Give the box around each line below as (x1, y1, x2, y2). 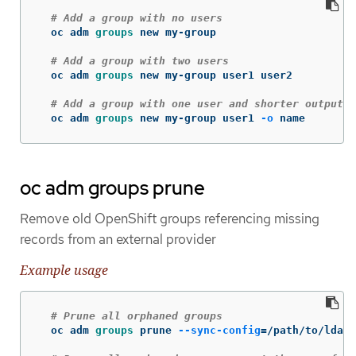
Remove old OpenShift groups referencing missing (20, 209, 319, 227)
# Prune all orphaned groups (51, 310, 222, 323)
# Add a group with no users (51, 11, 222, 24)
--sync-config (178, 324, 261, 337)
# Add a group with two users (51, 54, 229, 67)
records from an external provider (20, 230, 216, 248)
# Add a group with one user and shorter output (51, 97, 343, 110)
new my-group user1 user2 (140, 68, 292, 81)
